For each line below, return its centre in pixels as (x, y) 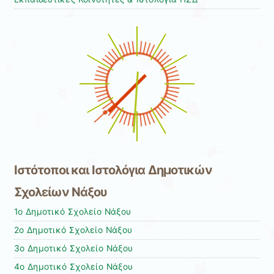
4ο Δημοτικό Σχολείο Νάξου (73, 266)
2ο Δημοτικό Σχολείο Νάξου (73, 230)
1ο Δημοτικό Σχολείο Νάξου (72, 211)
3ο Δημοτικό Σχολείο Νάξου (73, 248)
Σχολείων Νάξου (61, 192)
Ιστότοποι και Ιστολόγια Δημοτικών (113, 170)
